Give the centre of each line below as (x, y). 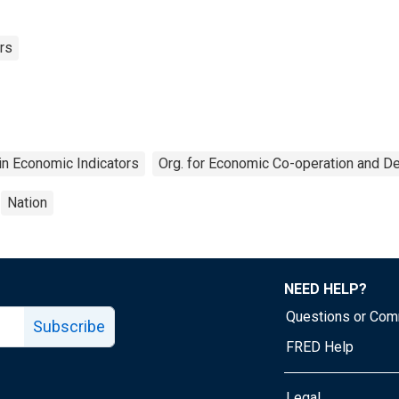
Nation (27, 202)
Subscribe (69, 326)
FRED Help (320, 346)
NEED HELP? (326, 289)
